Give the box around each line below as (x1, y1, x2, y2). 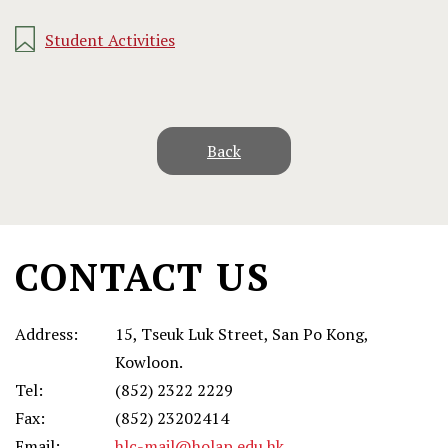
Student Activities (45, 29, 175, 51)
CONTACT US (15, 252, 270, 302)
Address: (15, 323, 78, 345)
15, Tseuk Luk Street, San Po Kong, (115, 323, 368, 345)
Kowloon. (115, 351, 183, 373)
